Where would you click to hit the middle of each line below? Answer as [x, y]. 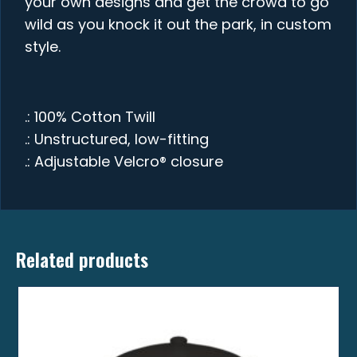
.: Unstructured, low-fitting [117, 139]
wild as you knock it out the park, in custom [178, 24]
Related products [82, 259]
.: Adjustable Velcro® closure [124, 161]
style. [43, 46]
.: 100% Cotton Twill [90, 116]
